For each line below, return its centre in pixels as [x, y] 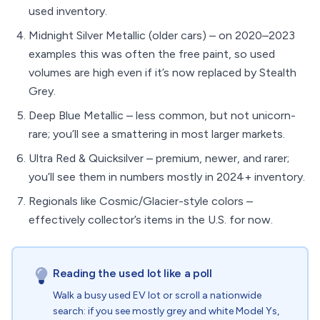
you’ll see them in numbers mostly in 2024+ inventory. [167, 177]
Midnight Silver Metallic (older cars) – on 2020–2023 [162, 35]
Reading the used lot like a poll [132, 273]
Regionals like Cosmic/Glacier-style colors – [141, 201]
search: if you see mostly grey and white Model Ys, [166, 311]
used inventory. [68, 11]
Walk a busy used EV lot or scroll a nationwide [157, 295]
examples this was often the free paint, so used [152, 54]
